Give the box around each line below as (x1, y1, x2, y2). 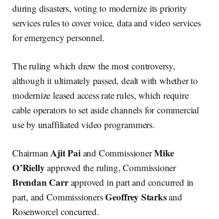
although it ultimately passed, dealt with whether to (12, 74, 198, 87)
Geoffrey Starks (105, 190, 169, 203)
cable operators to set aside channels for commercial (12, 103, 199, 116)
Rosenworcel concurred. (12, 205, 99, 218)
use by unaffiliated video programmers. (12, 118, 155, 131)
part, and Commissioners (12, 190, 106, 203)
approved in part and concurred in (68, 175, 194, 188)
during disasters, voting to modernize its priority (12, 1, 187, 14)
